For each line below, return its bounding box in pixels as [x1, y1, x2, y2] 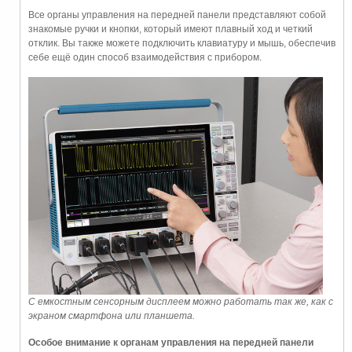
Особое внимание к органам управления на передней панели [28, 336, 313, 348]
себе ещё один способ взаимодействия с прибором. [28, 52, 262, 64]
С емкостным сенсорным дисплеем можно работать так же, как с [28, 295, 333, 307]
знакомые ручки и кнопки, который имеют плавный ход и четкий [28, 24, 313, 35]
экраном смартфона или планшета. [28, 310, 195, 321]
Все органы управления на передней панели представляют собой [28, 9, 326, 21]
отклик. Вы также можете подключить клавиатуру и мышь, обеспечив [28, 38, 335, 49]
